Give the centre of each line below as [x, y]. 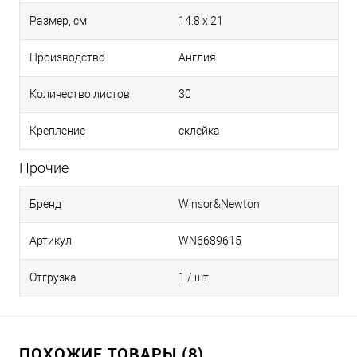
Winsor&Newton [219, 204]
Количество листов [80, 94]
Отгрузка [53, 278]
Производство [67, 58]
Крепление [57, 131]
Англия [197, 58]
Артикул [51, 241]
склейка [199, 131]
